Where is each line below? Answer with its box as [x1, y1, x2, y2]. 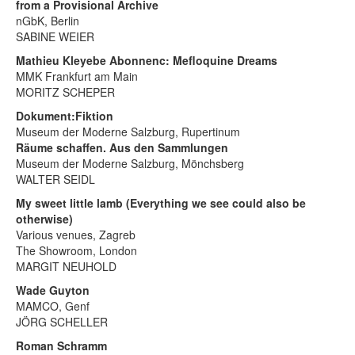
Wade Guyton [16, 281, 90, 298]
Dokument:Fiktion [16, 107, 113, 124]
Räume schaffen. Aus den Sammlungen [16, 139, 228, 155]
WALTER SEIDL [16, 170, 95, 187]
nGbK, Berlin [16, 12, 79, 29]
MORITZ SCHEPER [16, 83, 115, 100]
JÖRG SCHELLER [16, 313, 108, 330]
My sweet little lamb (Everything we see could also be [16, 194, 306, 211]
